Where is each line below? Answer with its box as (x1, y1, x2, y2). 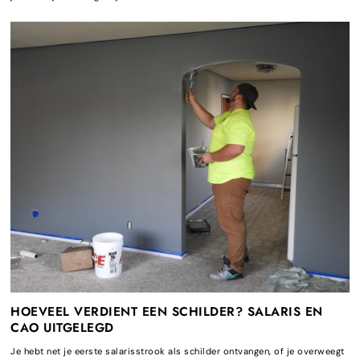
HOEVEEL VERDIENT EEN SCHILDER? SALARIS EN (10, 302, 323, 321)
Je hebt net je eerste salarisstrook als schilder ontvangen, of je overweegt (10, 345, 345, 357)
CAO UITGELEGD (10, 318, 114, 337)
